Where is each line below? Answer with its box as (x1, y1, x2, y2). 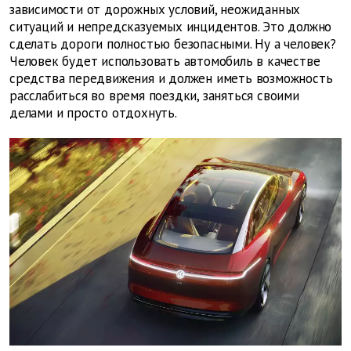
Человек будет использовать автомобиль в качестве (9, 52, 320, 71)
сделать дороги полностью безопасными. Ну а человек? (9, 35, 336, 53)
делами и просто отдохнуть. (9, 104, 177, 122)
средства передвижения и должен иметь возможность (9, 70, 333, 88)
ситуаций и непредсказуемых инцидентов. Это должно (9, 18, 332, 36)
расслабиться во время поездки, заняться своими (9, 87, 299, 105)
